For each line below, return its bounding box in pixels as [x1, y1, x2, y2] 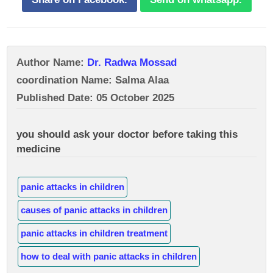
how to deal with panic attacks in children [21, 251, 197, 261]
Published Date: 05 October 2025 [16, 92, 174, 104]
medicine [16, 143, 60, 155]
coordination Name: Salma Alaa [16, 74, 169, 86]
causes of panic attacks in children [21, 205, 168, 215]
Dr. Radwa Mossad [87, 57, 177, 68]
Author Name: [16, 57, 87, 68]
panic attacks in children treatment [21, 228, 168, 238]
